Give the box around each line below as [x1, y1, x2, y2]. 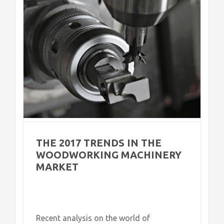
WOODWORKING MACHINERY [36, 148, 181, 160]
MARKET [36, 160, 78, 172]
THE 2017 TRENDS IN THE [36, 136, 161, 148]
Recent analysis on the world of [36, 213, 150, 222]
